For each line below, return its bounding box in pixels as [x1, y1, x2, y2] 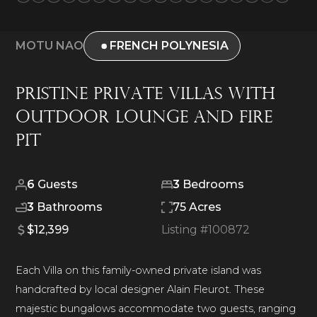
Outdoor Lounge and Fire [16, 109, 273, 127]
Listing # [161, 222, 208, 236]
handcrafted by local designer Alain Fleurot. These [16, 282, 265, 296]
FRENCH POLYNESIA [109, 38, 229, 52]
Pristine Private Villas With [16, 86, 276, 103]
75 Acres [173, 200, 221, 214]
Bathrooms [34, 200, 103, 214]
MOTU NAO [16, 38, 84, 52]
